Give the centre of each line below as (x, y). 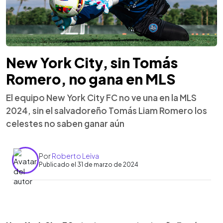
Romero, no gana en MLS (91, 79)
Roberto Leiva (75, 156)
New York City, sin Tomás (92, 62)
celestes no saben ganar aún (65, 123)
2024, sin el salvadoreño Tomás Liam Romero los (107, 110)
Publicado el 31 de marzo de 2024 (89, 165)
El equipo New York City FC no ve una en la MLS (101, 97)
